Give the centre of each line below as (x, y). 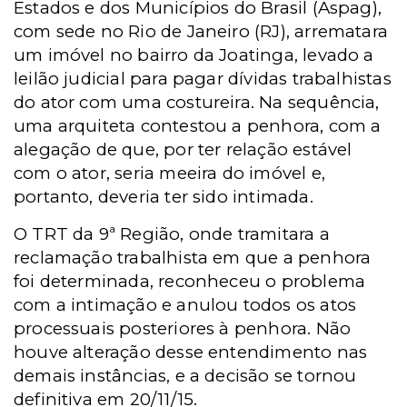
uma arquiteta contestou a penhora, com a (198, 126)
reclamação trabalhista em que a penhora (193, 258)
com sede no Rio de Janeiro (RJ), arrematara (201, 32)
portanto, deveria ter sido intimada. (164, 197)
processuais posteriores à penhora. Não (183, 329)
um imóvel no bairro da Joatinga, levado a (194, 55)
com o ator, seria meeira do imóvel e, (169, 174)
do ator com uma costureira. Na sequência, (197, 103)
